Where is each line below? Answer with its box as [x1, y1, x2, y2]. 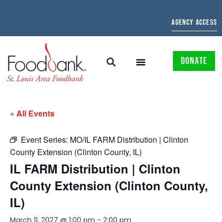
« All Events [10, 107, 55, 119]
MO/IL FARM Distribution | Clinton [70, 133, 188, 145]
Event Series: [21, 133, 70, 145]
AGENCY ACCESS [171, 18, 217, 27]
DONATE [180, 55, 207, 67]
